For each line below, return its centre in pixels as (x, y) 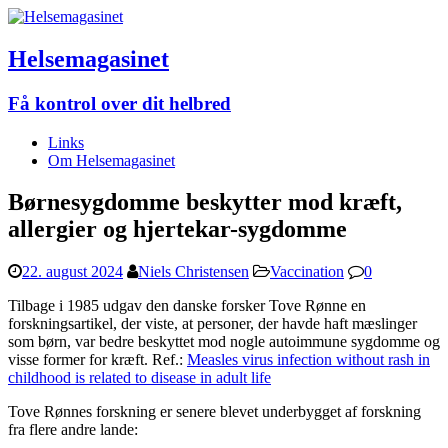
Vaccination (307, 272)
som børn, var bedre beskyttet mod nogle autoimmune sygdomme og (224, 342)
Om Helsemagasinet (111, 160)
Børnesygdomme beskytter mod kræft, (205, 202)
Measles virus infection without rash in (308, 360)
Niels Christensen (193, 272)
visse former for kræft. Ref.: (97, 360)
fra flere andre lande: (73, 430)
